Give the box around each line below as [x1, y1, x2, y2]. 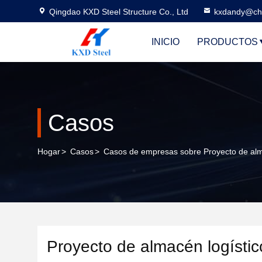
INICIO [151, 37, 180, 47]
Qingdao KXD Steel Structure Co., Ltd [49, 7, 188, 16]
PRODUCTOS [197, 37, 258, 47]
